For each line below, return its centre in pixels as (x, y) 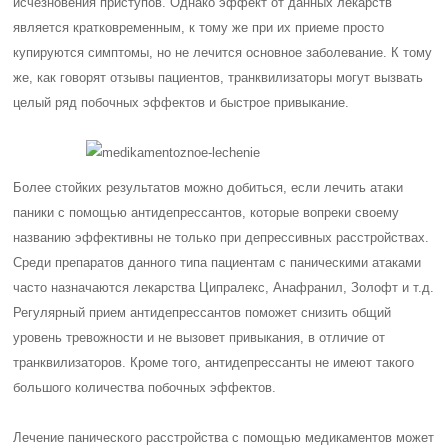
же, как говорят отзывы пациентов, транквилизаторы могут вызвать (218, 77)
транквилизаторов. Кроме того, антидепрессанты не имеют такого (214, 362)
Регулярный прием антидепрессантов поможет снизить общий (202, 312)
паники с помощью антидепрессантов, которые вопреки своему (206, 212)
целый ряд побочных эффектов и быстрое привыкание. (181, 102)
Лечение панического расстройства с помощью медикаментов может (224, 437)
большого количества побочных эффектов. (145, 387)
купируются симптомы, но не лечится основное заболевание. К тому (223, 52)
